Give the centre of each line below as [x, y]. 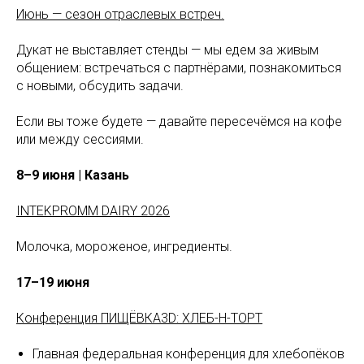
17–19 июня [53, 282]
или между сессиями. [80, 139]
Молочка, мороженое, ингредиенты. [124, 247]
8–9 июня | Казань [73, 175]
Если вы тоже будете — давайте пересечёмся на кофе [179, 121]
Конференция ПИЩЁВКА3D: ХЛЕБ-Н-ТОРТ [139, 318]
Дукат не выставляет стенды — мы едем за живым [167, 50]
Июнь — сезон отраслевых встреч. [120, 14]
